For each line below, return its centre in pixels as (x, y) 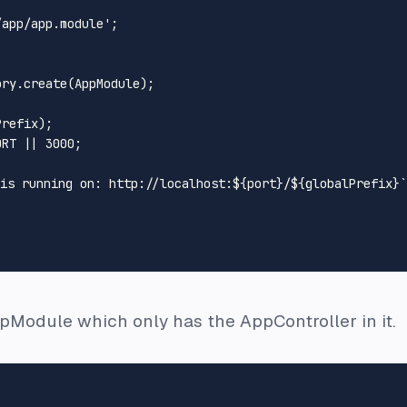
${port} (258, 183)
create (45, 83)
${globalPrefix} (345, 183)
